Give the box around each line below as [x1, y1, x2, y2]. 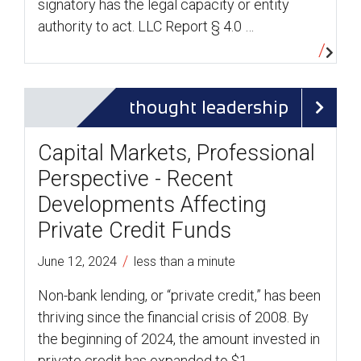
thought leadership [129, 98, 288, 118]
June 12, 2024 [38, 254, 117, 270]
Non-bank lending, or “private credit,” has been [38, 287, 321, 305]
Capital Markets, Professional [38, 140, 315, 167]
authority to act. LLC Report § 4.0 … [38, 18, 254, 35]
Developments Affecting [38, 192, 267, 218]
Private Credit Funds [38, 218, 231, 244]
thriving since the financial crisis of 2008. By [38, 309, 309, 326]
